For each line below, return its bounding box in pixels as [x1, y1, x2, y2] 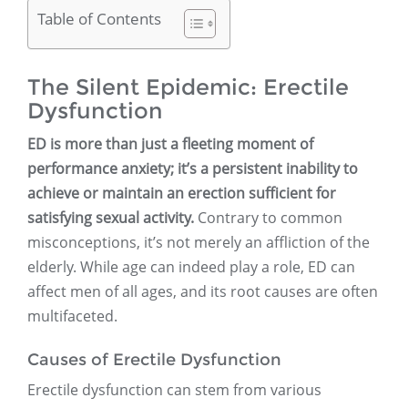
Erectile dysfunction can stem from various [27, 380, 321, 401]
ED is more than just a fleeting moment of [27, 134, 313, 155]
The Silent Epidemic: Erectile [27, 74, 349, 101]
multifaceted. [27, 306, 117, 327]
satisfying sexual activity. [27, 208, 194, 229]
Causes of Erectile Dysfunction [27, 350, 281, 371]
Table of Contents [37, 8, 161, 30]
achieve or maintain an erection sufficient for [27, 183, 336, 204]
